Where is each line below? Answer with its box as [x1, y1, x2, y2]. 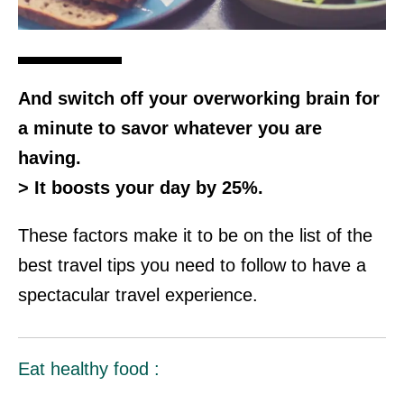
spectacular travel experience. [18, 284, 258, 305]
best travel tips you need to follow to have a [18, 254, 366, 275]
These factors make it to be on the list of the [18, 225, 372, 245]
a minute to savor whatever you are [18, 117, 322, 138]
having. [18, 147, 81, 168]
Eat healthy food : [18, 358, 160, 379]
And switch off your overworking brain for [18, 87, 380, 108]
